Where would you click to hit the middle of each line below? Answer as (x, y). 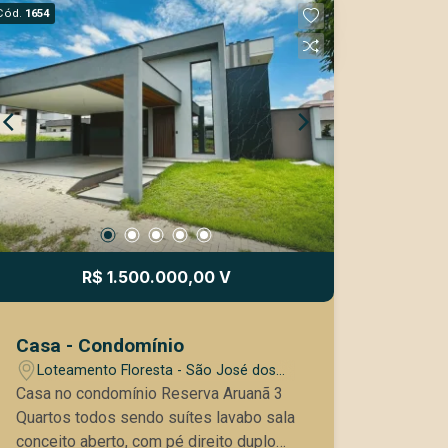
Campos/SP (76, 391)
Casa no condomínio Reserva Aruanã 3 (145, 393)
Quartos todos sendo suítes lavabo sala (116, 417)
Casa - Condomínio (100, 345)
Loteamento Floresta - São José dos (157, 370)
